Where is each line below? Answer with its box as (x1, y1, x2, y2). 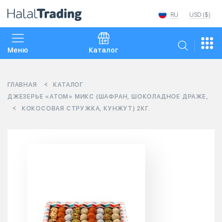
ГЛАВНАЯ (7, 81, 37, 88)
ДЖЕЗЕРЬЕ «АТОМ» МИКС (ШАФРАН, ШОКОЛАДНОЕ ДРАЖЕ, (7, 93, 208, 100)
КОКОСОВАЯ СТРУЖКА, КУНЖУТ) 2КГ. (21, 105, 150, 112)
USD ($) (189, 11, 211, 18)
